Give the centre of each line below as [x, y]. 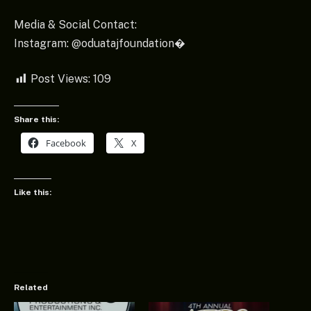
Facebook [66, 143]
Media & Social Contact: [75, 24]
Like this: [33, 193]
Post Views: [60, 79]
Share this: [36, 119]
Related [31, 287]
